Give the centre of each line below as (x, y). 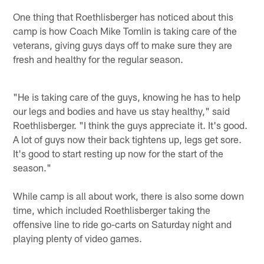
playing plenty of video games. (78, 238)
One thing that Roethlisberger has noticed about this (123, 17)
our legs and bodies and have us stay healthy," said (122, 111)
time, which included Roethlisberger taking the (112, 210)
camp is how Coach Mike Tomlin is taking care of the (125, 31)
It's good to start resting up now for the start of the (118, 154)
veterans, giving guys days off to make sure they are (123, 45)
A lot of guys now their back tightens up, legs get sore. (128, 139)
